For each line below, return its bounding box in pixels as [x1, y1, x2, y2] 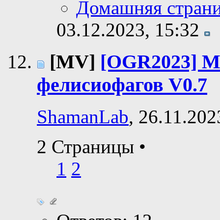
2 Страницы [37, 136, 139, 157]
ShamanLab [37, 106, 129, 127]
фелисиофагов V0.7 [37, 74, 207, 96]
